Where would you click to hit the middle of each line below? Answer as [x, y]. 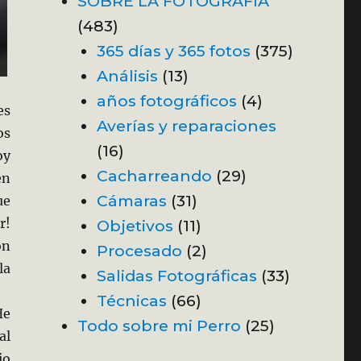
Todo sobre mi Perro [159, 325]
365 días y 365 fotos [173, 50]
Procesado [139, 250]
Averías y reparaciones [186, 125]
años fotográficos [166, 100]
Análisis [127, 75]
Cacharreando [154, 175]
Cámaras [131, 200]
